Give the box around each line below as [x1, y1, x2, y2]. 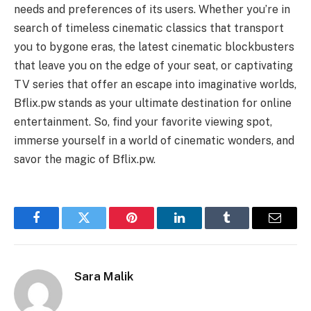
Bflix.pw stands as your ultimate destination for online [14, 96, 292, 110]
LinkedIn [178, 221, 224, 235]
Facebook [35, 221, 84, 235]
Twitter [83, 221, 119, 235]
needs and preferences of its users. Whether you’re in [14, 2, 290, 16]
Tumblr [226, 221, 263, 235]
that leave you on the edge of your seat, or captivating [14, 58, 293, 72]
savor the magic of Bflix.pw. [14, 152, 155, 166]
